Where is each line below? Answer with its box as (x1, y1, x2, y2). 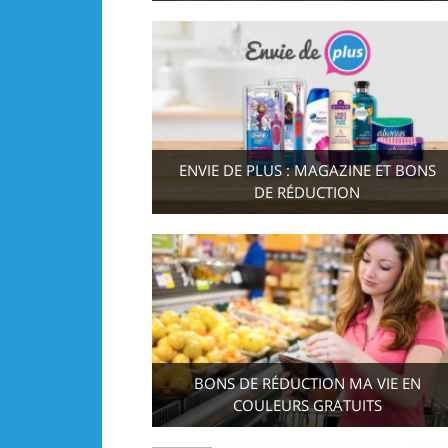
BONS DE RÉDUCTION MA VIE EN (193, 372, 421, 394)
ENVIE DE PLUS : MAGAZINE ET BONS (178, 159, 436, 181)
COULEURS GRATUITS (232, 394, 382, 416)
